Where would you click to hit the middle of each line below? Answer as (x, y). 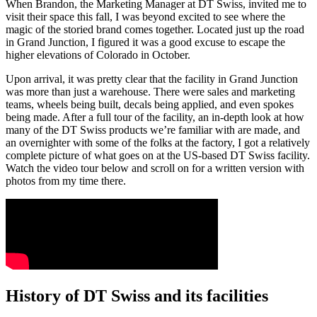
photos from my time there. (66, 181)
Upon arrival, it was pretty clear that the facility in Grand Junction (152, 79)
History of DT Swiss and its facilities (137, 295)
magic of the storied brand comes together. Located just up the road (155, 30)
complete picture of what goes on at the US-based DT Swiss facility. (158, 156)
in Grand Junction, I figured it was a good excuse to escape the (145, 42)
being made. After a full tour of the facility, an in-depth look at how (155, 117)
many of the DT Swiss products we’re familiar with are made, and (153, 130)
